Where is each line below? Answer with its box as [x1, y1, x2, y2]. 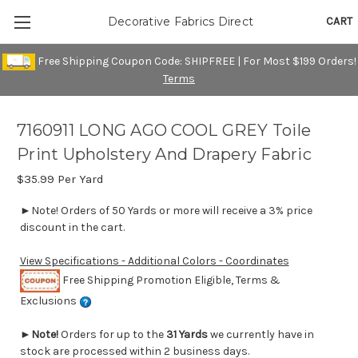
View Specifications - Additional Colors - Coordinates [19, 254, 289, 268]
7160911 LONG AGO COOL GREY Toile [17, 121, 311, 141]
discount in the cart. [19, 221, 125, 235]
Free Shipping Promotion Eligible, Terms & [59, 272, 280, 287]
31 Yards [165, 328, 208, 342]
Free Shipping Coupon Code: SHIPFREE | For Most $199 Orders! [34, 54, 356, 68]
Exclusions [19, 294, 79, 308]
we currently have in [207, 328, 314, 342]
